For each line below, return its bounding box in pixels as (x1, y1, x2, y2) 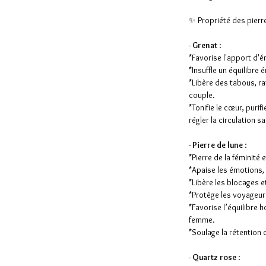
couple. (189, 90, 215, 101)
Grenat (192, 40, 217, 51)
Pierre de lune (192, 140, 243, 151)
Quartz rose (192, 252, 236, 263)
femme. (189, 214, 215, 226)
